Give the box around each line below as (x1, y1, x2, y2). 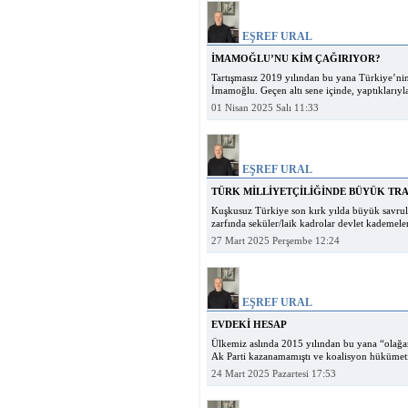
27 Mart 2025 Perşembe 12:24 (211, 236, 340, 246)
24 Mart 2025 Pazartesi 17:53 (211, 369, 336, 379)
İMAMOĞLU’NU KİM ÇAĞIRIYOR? (211, 54, 381, 64)
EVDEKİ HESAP (211, 320, 287, 330)
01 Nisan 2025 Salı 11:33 (211, 103, 319, 113)
